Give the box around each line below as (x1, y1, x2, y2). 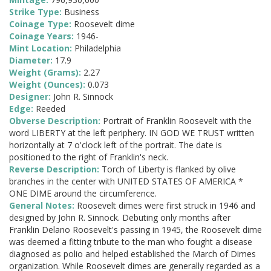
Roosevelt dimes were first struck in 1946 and (77, 200, 255, 212)
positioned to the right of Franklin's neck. (9, 151, 168, 163)
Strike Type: (9, 6, 64, 18)
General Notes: (9, 200, 77, 212)
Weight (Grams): (9, 67, 83, 79)
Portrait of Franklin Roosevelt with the (103, 115, 252, 127)
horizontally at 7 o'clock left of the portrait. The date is (9, 139, 222, 151)
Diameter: (9, 54, 55, 67)
